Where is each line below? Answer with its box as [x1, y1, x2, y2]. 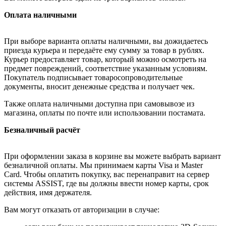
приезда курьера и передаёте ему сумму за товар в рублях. [4, 45, 204, 54]
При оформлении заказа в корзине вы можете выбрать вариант [4, 151, 221, 160]
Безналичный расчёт [4, 125, 80, 134]
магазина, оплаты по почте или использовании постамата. [4, 108, 205, 117]
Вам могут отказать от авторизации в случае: [4, 205, 159, 214]
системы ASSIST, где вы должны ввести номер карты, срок [4, 179, 209, 188]
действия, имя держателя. [4, 188, 92, 197]
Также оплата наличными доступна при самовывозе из [4, 99, 194, 108]
